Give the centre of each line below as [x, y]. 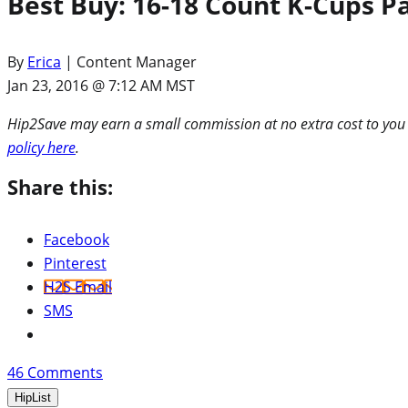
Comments [63, 373]
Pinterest [75, 264]
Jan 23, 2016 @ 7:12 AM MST [101, 86]
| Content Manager [129, 62]
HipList [33, 398]
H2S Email [78, 287]
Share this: [60, 187]
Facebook [76, 240]
